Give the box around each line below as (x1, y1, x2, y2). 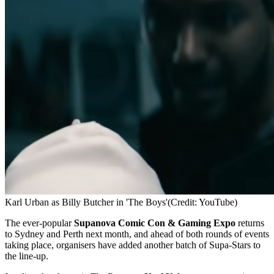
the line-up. (5, 250, 48, 261)
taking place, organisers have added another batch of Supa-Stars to (5, 239, 261, 250)
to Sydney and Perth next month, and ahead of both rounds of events (5, 228, 269, 239)
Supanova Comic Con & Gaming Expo (74, 217, 235, 228)
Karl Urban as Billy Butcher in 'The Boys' (5, 196, 168, 207)
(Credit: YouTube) (168, 196, 237, 207)
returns (235, 217, 264, 228)
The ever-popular (5, 217, 74, 228)
